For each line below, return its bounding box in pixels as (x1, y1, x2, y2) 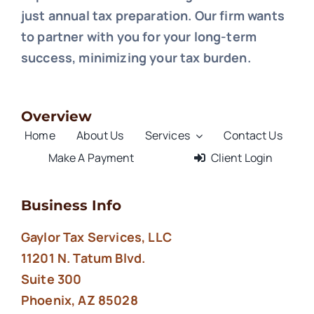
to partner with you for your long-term (20, 27, 257, 45)
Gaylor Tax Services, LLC (20, 228, 172, 245)
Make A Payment (48, 150, 135, 166)
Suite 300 (20, 270, 82, 287)
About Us (76, 128, 124, 144)
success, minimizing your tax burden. (20, 48, 251, 66)
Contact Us (224, 128, 282, 144)
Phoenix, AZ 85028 (20, 291, 138, 308)
